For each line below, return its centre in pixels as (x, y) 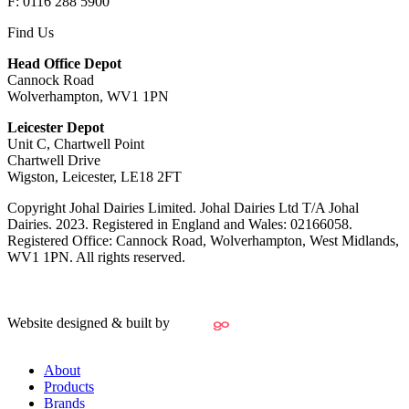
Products (69, 386)
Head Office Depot (64, 63)
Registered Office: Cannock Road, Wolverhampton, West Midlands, (203, 240)
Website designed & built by (90, 322)
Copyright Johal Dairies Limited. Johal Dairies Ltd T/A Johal (183, 207)
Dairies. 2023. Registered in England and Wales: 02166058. (180, 224)
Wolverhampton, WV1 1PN (88, 96)
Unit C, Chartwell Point (76, 143)
